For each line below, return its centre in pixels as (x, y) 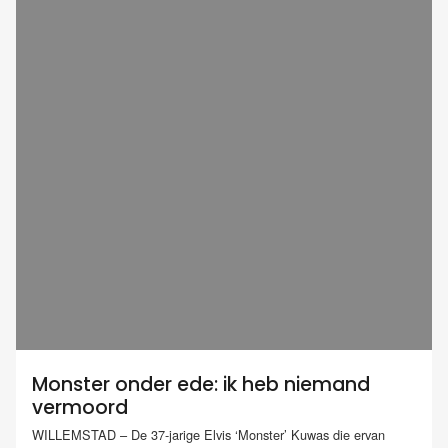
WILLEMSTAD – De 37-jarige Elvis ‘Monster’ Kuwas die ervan (208, 435)
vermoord (80, 407)
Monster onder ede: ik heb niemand (201, 384)
